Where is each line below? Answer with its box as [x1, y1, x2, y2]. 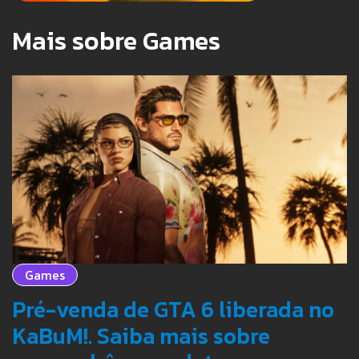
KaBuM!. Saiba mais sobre [12, 319, 270, 353]
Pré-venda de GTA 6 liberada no [12, 292, 334, 327]
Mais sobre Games [12, 22, 220, 61]
